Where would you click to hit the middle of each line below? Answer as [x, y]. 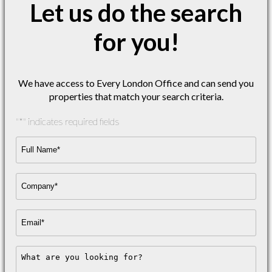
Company [35, 178]
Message [33, 251]
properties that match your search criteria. [136, 97]
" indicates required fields [71, 121]
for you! [136, 42]
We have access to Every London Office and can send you [136, 83]
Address [32, 226]
